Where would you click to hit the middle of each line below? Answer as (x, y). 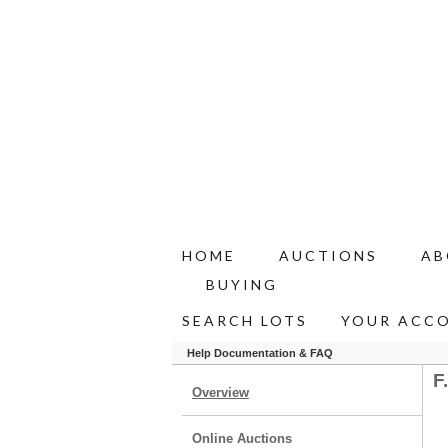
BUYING (242, 284)
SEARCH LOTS (245, 320)
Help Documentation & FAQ (260, 353)
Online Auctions (242, 438)
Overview (220, 392)
